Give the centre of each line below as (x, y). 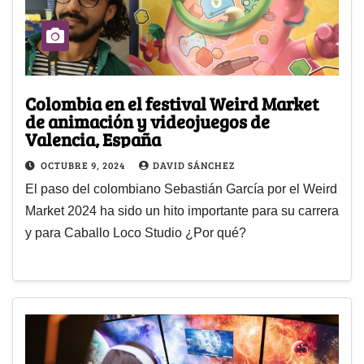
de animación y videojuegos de (147, 121)
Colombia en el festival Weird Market (172, 103)
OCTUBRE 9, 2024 (84, 165)
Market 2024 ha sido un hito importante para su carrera (182, 210)
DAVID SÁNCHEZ (194, 165)
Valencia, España (93, 139)
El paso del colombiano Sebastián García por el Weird (181, 188)
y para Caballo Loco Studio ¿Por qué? (136, 232)
